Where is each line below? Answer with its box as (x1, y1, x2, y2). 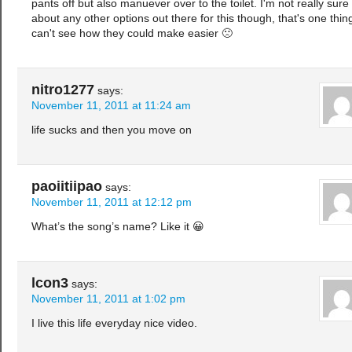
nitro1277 (31, 82, 94, 98)
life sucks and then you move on (31, 124, 192, 137)
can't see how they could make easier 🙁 (31, 27, 233, 40)
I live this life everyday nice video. (31, 317, 197, 330)
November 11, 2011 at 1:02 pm (31, 293, 185, 306)
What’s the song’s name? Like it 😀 (31, 221, 204, 233)
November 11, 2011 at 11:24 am (31, 100, 191, 112)
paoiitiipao (31, 178, 102, 195)
